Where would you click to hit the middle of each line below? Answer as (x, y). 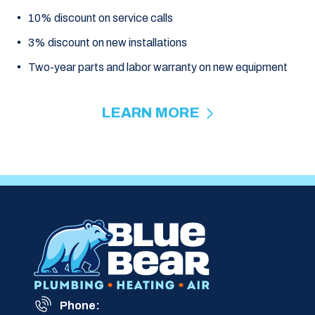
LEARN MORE (152, 112)
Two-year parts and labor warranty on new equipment (158, 67)
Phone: (80, 306)
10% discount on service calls (101, 18)
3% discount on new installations (108, 43)
